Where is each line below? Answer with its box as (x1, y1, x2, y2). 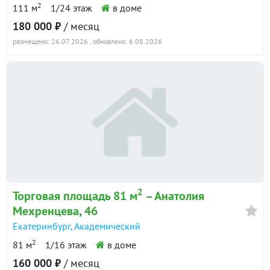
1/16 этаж (45, 238, 87, 251)
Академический (74, 219, 140, 232)
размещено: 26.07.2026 (13, 36, 88, 46)
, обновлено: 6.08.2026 (90, 36, 162, 46)
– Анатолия (143, 187, 204, 204)
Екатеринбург (13, 219, 71, 232)
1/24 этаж (51, 1, 92, 14)
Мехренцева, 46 (13, 202, 98, 219)
